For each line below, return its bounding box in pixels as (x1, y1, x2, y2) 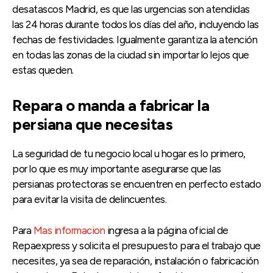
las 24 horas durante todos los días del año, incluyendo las (12, 18, 259, 30)
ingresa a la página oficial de (105, 224, 229, 236)
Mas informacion (31, 224, 105, 236)
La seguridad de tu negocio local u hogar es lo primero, (12, 147, 246, 160)
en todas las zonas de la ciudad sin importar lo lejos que (12, 48, 249, 61)
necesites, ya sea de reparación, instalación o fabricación (12, 254, 258, 267)
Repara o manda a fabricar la (12, 95, 209, 115)
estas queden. (12, 63, 74, 76)
